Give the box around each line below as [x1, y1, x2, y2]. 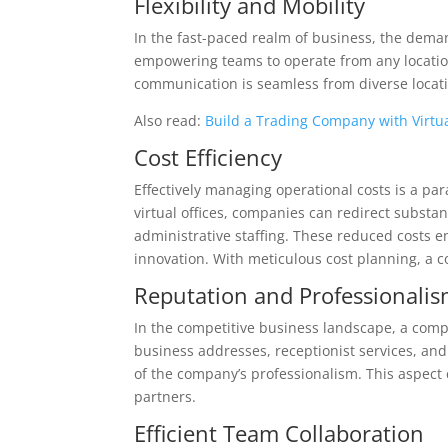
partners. [134, 386, 197, 406]
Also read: [134, 110, 206, 130]
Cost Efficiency [134, 141, 283, 172]
